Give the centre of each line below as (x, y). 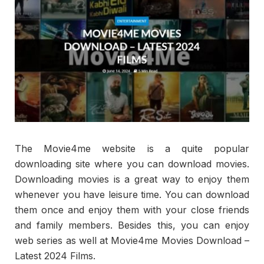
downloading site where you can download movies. (132, 164)
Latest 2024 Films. (55, 256)
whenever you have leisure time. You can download (132, 195)
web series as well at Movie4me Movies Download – (132, 241)
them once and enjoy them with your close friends (132, 210)
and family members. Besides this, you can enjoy (132, 225)
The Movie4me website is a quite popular (132, 149)
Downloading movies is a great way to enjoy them (132, 179)
